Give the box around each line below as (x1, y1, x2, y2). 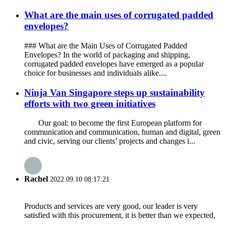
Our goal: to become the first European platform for (24, 119, 202, 128)
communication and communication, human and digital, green (24, 128, 220, 137)
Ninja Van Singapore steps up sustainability (24, 87, 205, 98)
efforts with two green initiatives (24, 98, 155, 109)
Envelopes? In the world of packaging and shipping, (24, 50, 190, 59)
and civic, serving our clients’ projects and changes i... (24, 137, 195, 146)
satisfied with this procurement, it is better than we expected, (24, 210, 215, 219)
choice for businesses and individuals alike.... (24, 68, 167, 77)
